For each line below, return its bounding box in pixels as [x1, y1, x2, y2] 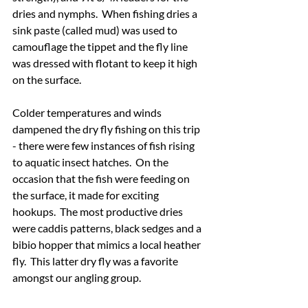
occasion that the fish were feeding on [12, 171, 192, 185]
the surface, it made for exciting [12, 188, 161, 201]
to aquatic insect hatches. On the [12, 155, 170, 168]
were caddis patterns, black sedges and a [12, 221, 203, 234]
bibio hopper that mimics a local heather [12, 237, 203, 251]
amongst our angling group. [12, 270, 141, 284]
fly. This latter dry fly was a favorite [12, 254, 180, 267]
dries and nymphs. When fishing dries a [12, 6, 199, 20]
